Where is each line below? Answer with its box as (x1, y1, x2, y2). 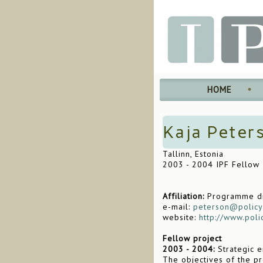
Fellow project (163, 233, 222, 244)
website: (163, 212, 199, 222)
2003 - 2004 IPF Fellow (163, 159, 259, 170)
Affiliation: (163, 191, 204, 201)
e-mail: (163, 201, 193, 212)
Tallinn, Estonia (163, 149, 224, 159)
